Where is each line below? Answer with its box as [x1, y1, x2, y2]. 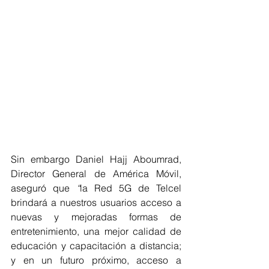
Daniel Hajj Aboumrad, [76, 153, 181, 165]
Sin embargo [11, 153, 70, 165]
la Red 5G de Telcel [80, 181, 181, 194]
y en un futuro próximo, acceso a [11, 253, 181, 266]
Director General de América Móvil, [11, 167, 181, 180]
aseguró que [11, 181, 76, 194]
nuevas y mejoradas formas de [11, 210, 181, 223]
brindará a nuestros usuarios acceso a [11, 196, 181, 208]
